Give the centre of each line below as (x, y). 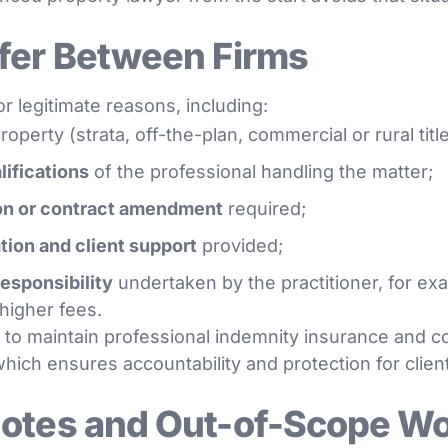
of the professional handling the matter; (261, 171)
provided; (240, 245)
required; (264, 208)
